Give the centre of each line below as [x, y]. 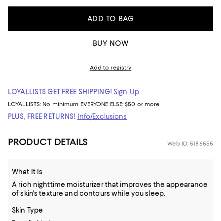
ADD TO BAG [110, 19]
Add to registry [110, 68]
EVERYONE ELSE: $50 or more [120, 104]
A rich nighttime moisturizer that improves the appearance [110, 184]
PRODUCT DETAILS [48, 142]
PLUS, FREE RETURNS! [42, 116]
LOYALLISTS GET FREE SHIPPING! [60, 92]
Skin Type [28, 210]
